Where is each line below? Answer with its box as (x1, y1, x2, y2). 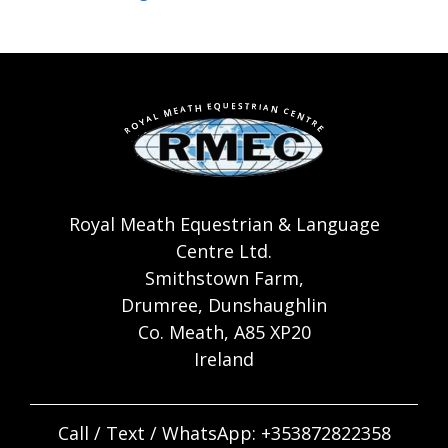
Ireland (194, 346, 254, 371)
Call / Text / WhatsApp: (57, 420, 261, 445)
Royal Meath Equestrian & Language (68, 211, 380, 236)
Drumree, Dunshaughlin (121, 292, 327, 317)
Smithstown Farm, (144, 265, 304, 290)
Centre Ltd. (176, 238, 272, 263)
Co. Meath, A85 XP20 (137, 319, 311, 344)
